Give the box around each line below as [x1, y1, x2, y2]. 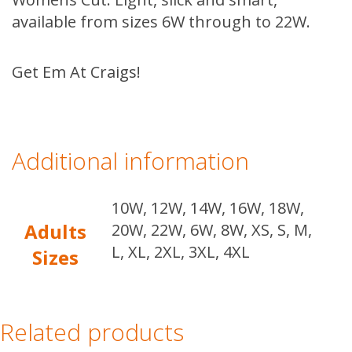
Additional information [12, 145, 249, 177]
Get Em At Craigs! [12, 61, 141, 82]
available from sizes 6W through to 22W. [12, 11, 310, 32]
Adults [24, 218, 86, 244]
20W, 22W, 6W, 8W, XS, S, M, [112, 219, 312, 240]
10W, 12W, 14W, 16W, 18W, [112, 197, 304, 218]
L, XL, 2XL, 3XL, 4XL [112, 241, 250, 262]
